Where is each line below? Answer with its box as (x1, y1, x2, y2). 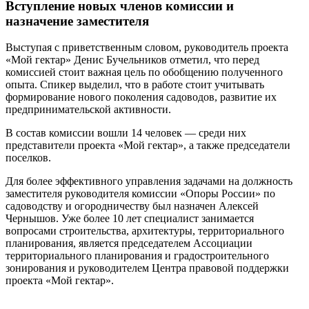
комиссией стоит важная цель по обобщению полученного (6, 66, 283, 79)
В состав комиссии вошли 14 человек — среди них (6, 127, 246, 139)
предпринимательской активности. (6, 103, 171, 116)
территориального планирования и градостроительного (6, 250, 269, 262)
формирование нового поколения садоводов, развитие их (6, 91, 277, 103)
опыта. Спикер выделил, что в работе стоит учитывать (6, 79, 264, 91)
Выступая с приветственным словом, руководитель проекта (6, 41, 288, 54)
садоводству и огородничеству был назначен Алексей (6, 200, 259, 212)
